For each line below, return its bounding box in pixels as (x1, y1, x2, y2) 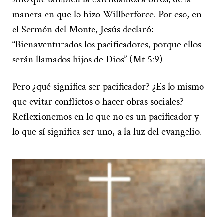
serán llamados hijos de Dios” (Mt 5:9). (12, 53, 165, 66)
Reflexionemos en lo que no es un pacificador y (12, 110, 199, 124)
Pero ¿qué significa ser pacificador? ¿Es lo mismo (12, 80, 204, 93)
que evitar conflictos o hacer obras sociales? (12, 95, 184, 108)
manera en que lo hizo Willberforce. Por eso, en (12, 8, 201, 21)
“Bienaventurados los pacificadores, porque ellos (12, 38, 201, 51)
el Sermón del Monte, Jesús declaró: (12, 23, 154, 36)
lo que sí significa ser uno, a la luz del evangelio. (12, 125, 202, 139)
